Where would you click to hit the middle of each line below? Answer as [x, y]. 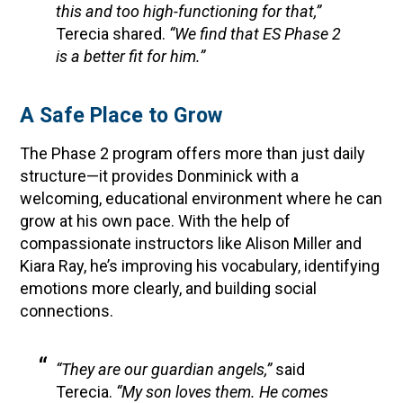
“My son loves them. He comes [223, 392]
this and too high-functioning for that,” [189, 11]
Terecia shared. [113, 34]
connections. [67, 311]
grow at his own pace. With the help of [156, 221]
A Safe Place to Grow [121, 115]
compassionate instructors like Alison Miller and [191, 243]
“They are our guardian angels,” [164, 369]
